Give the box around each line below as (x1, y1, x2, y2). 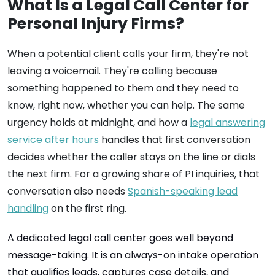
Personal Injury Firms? (7, 13, 184, 34)
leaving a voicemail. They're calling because (7, 64, 217, 78)
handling (7, 201, 48, 215)
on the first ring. (48, 201, 126, 215)
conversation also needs (7, 184, 128, 198)
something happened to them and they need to (7, 81, 239, 95)
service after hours (7, 133, 99, 147)
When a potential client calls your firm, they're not (7, 47, 249, 61)
